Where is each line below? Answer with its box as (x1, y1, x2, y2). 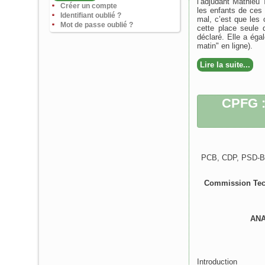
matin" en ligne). (197, 41, 253, 50)
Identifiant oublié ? (60, 11, 121, 20)
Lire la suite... (200, 60, 250, 69)
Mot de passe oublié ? (60, 21, 133, 29)
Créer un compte (60, 2, 117, 10)
